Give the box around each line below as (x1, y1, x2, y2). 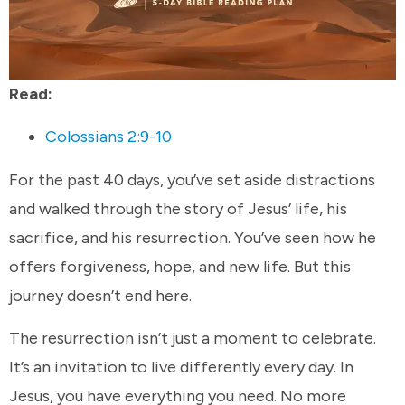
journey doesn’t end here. (9, 285, 199, 306)
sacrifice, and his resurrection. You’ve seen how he (9, 227, 376, 248)
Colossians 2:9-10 (45, 127, 172, 147)
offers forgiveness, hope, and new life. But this (9, 256, 351, 277)
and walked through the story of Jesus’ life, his (9, 198, 347, 219)
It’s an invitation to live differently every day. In (9, 357, 353, 378)
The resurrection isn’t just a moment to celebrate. (9, 328, 376, 349)
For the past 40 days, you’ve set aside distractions (9, 169, 375, 190)
